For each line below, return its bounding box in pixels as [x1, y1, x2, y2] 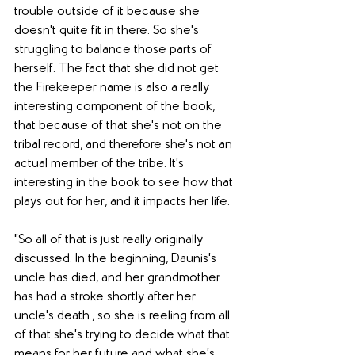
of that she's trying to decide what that [14, 327, 233, 342]
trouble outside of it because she [14, 4, 203, 19]
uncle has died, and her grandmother [14, 270, 223, 285]
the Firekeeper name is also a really [14, 80, 212, 95]
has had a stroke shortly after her [14, 289, 199, 304]
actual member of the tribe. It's [14, 156, 187, 171]
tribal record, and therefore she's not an [14, 137, 235, 152]
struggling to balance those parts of [14, 42, 215, 57]
